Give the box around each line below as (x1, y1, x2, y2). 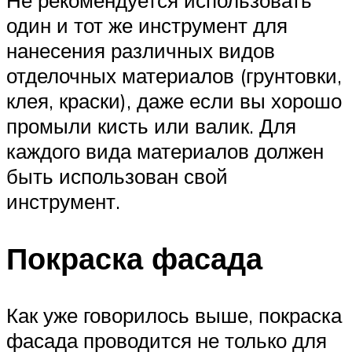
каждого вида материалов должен (6, 138, 324, 164)
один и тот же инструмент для (6, 13, 288, 38)
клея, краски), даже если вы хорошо (6, 88, 342, 114)
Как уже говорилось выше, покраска (6, 302, 342, 328)
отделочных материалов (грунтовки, (6, 63, 342, 89)
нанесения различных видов (6, 38, 275, 64)
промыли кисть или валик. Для (6, 113, 296, 139)
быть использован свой (6, 163, 228, 189)
